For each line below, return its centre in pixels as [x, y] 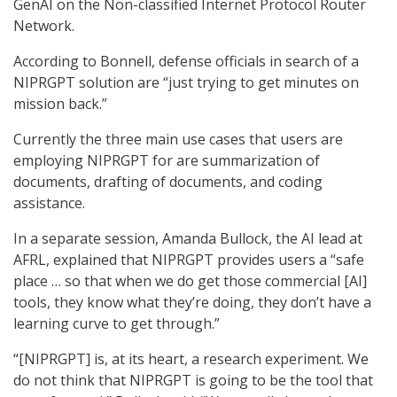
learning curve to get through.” [117, 324]
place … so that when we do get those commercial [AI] [190, 281]
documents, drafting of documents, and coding [168, 182]
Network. [44, 26]
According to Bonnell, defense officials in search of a [186, 62]
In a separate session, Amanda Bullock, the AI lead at [188, 239]
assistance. [49, 203]
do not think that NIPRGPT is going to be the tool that [193, 381]
